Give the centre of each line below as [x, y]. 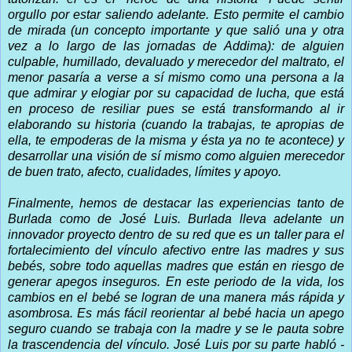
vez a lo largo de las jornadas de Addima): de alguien [176, 46]
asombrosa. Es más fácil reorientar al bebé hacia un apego [176, 313]
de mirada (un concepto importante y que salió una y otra [176, 30]
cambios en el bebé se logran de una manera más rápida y [176, 297]
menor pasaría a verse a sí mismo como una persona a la [176, 77]
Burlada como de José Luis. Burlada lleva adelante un [176, 218]
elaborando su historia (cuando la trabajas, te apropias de [176, 124]
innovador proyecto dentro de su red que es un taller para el [176, 234]
